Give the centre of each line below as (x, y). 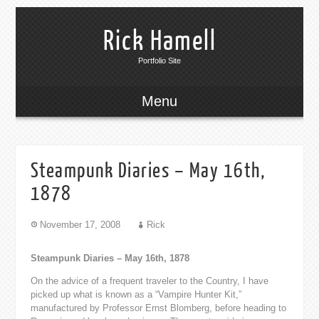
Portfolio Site (159, 60)
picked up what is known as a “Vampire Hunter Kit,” (136, 294)
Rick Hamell (159, 41)
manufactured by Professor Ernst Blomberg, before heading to (158, 308)
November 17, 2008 (80, 224)
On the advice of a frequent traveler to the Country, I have (149, 281)
